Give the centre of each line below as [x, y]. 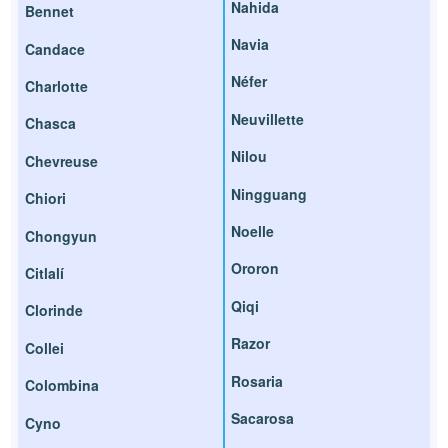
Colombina [62, 385]
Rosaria [257, 380]
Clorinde [54, 310]
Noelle [252, 230]
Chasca [51, 123]
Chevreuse [62, 160]
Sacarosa [262, 417]
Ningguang [269, 193]
